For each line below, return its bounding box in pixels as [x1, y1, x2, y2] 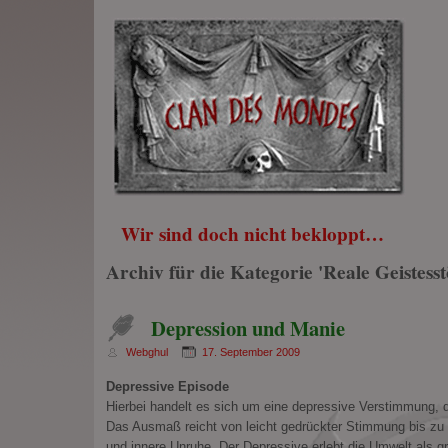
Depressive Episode [105, 379, 229, 395]
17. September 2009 [201, 345, 300, 358]
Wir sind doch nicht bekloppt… [120, 220, 384, 248]
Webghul [125, 345, 168, 358]
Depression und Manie [150, 312, 345, 343]
